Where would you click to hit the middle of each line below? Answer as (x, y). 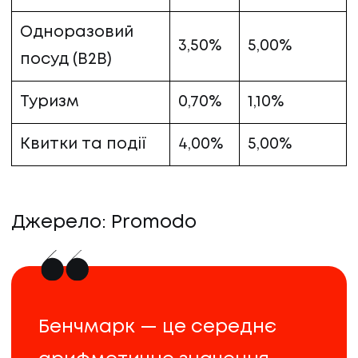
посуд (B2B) (66, 60)
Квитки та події (83, 145)
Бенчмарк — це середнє (157, 328)
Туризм (49, 102)
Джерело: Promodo (104, 223)
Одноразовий (76, 33)
